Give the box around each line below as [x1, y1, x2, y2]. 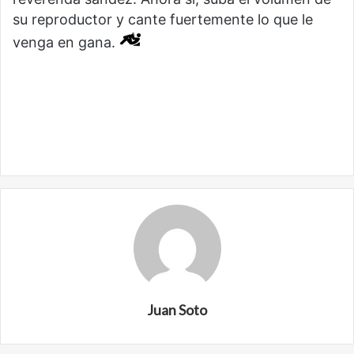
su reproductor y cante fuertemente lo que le [13, 11, 313, 28]
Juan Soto [147, 301, 207, 319]
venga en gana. [13, 34, 119, 51]
